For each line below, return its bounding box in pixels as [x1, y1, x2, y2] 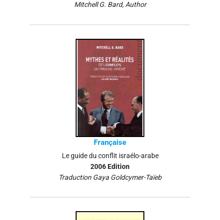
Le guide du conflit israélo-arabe [61, 152, 159, 160]
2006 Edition [90, 162, 130, 170]
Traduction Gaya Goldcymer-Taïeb [58, 173, 162, 181]
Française [94, 137, 126, 147]
